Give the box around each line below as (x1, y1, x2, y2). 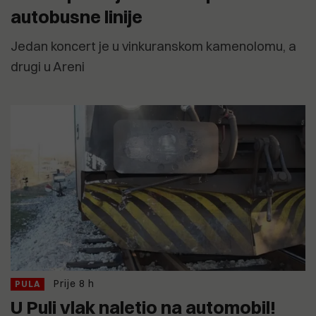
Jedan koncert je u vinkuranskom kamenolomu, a (11, 38, 296, 55)
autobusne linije (11, 6, 142, 28)
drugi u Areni (11, 59, 85, 75)
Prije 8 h (54, 277, 95, 291)
